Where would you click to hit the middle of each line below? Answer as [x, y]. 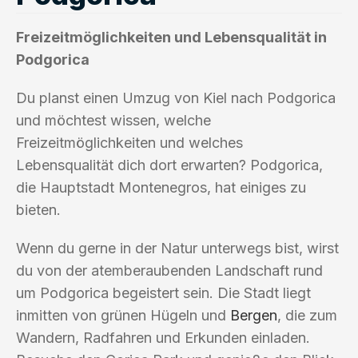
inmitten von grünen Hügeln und [123, 315]
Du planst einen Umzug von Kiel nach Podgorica [176, 97]
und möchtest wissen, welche [113, 120]
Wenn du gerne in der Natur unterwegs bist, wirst [177, 248]
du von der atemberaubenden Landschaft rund [169, 270]
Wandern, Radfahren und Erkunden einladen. [163, 337]
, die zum [307, 315]
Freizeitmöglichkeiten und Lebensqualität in [171, 37]
